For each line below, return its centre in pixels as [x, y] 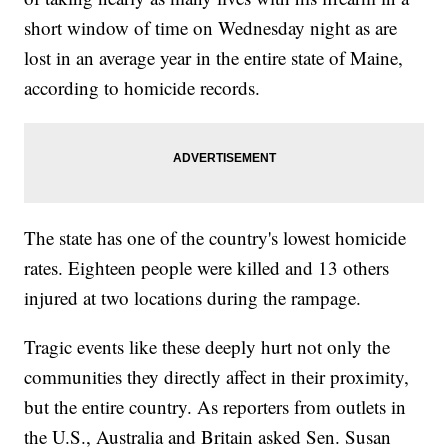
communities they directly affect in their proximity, [217, 377]
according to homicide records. [145, 88]
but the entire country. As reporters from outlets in [215, 407]
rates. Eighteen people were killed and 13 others [207, 268]
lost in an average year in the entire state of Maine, [214, 58]
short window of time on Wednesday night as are [211, 28]
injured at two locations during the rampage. [196, 298]
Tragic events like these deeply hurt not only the [207, 347]
